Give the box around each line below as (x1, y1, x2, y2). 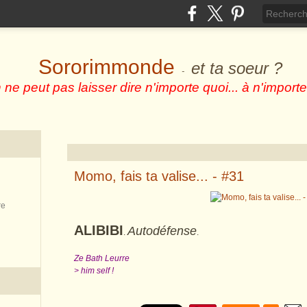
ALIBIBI (74, 223, 123, 238)
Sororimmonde (38, 56, 175, 78)
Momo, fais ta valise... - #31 (74, 169, 244, 184)
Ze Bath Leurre (74, 254, 130, 263)
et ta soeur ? (191, 59, 282, 77)
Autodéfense (127, 224, 197, 238)
